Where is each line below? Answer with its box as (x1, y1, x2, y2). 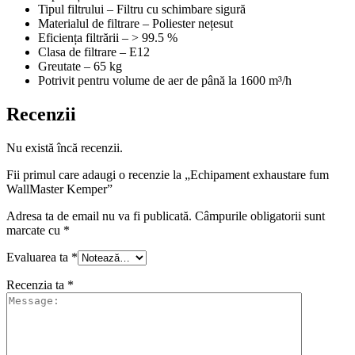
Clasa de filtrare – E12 (38, 44, 150, 59)
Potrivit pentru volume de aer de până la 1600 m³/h (38, 73, 292, 87)
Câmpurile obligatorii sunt (195, 208, 325, 223)
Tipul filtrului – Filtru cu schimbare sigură (38, 2, 246, 16)
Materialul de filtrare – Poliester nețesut (38, 16, 233, 30)
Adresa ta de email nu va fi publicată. (6, 208, 192, 223)
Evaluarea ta (6, 250, 71, 264)
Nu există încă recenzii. (6, 140, 123, 155)
